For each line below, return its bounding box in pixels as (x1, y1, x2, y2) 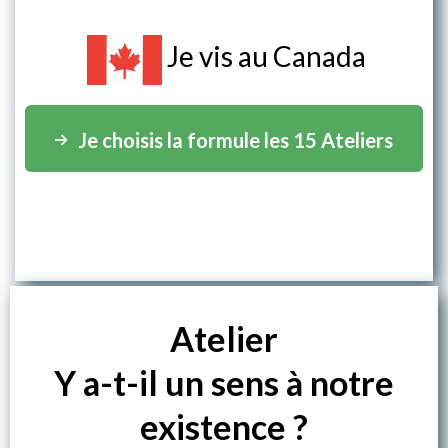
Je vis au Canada (167, 38, 366, 73)
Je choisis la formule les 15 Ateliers (78, 127, 393, 152)
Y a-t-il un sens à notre (54, 361, 394, 403)
